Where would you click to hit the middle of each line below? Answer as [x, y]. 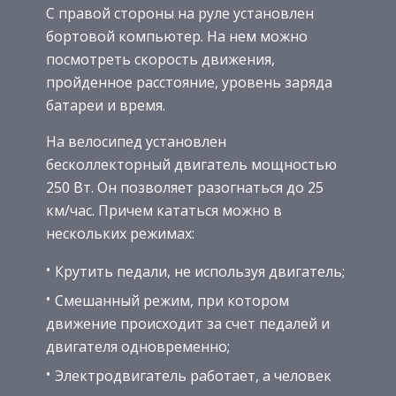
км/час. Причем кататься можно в [164, 210]
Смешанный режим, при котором [172, 300]
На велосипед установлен [136, 141]
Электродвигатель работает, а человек [193, 375]
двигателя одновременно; [138, 346]
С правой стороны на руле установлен [180, 13]
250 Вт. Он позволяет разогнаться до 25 [185, 187]
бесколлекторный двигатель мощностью [191, 164]
